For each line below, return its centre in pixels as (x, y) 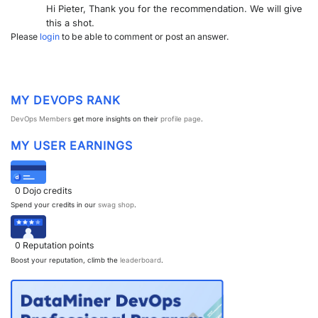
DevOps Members (41, 119)
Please (25, 36)
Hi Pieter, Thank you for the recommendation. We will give (174, 8)
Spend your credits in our (54, 205)
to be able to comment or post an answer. (144, 36)
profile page (181, 119)
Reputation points (59, 246)
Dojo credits (48, 190)
